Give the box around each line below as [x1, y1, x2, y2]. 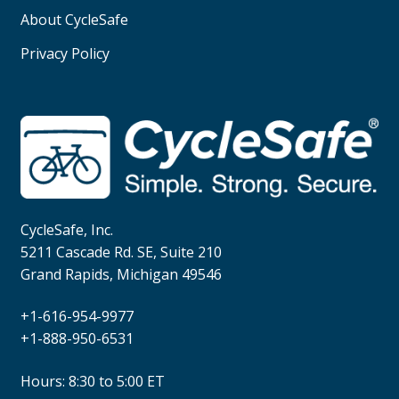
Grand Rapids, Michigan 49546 [20, 264, 222, 284]
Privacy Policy [20, 43, 110, 63]
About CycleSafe [20, 9, 128, 29]
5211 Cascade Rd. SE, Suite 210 [20, 241, 222, 262]
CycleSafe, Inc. [20, 219, 113, 240]
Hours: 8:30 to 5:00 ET [20, 371, 165, 391]
